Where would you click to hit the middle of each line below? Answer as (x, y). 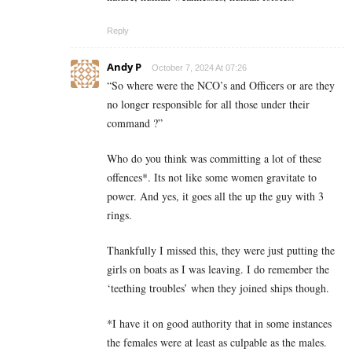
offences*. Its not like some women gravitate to (212, 178)
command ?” (135, 123)
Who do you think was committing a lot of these (214, 159)
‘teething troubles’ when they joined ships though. (218, 288)
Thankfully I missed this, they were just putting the (221, 251)
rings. (119, 215)
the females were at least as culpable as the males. (217, 343)
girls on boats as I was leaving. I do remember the (218, 269)
